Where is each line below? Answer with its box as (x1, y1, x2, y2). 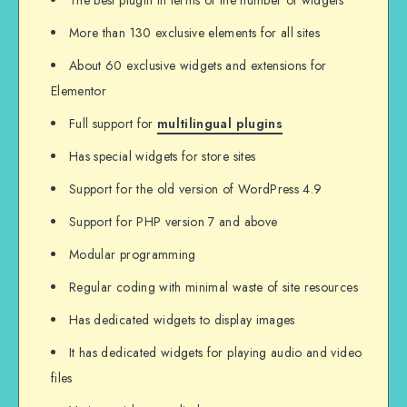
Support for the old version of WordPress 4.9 (69, 180, 323, 199)
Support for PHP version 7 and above (69, 213, 278, 232)
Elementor (51, 82, 107, 101)
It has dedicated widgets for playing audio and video (69, 343, 362, 362)
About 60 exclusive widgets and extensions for (69, 56, 327, 75)
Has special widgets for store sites (69, 147, 256, 166)
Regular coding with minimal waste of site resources (69, 278, 358, 297)
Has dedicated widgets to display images (69, 311, 295, 330)
